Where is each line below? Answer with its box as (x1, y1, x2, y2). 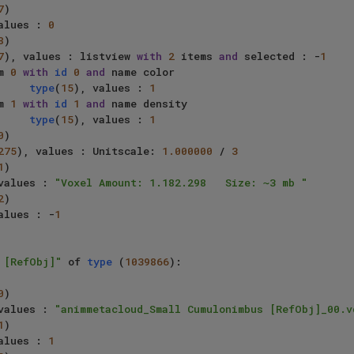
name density (105, 96, 187, 111)
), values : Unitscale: (17, 144, 162, 159)
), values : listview (4, 49, 137, 64)
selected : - (238, 49, 320, 64)
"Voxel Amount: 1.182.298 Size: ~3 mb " (55, 175, 307, 190)
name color (105, 65, 175, 80)
